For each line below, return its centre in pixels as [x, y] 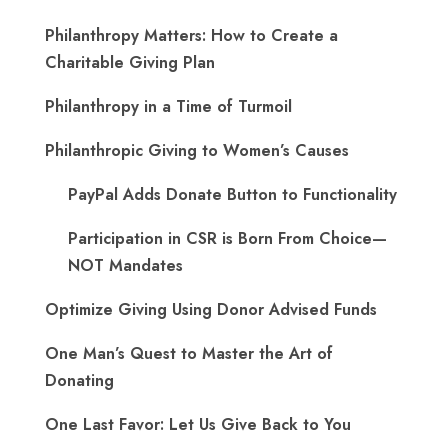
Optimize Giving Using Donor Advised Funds [211, 309]
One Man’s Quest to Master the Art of [189, 353]
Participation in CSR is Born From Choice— [227, 238]
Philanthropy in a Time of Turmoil [168, 106]
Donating [79, 380]
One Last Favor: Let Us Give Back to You [198, 424]
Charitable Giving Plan [130, 62]
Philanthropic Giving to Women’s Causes [197, 150]
